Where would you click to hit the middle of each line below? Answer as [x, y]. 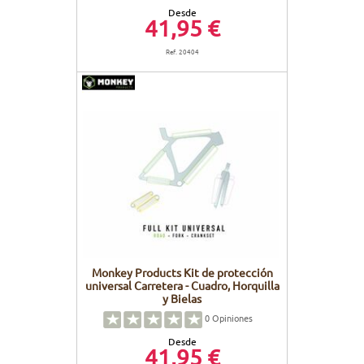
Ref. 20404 [182, 52]
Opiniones [231, 318]
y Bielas [182, 298]
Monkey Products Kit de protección [182, 272]
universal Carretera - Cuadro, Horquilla [182, 285]
